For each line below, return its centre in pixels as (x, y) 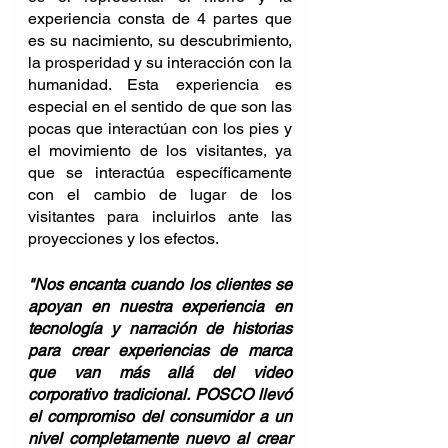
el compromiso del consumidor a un (160, 416)
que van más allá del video (160, 372)
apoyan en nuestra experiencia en (160, 306)
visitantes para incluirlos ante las (160, 216)
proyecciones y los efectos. (123, 238)
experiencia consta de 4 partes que (160, 18)
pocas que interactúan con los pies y (160, 128)
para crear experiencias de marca (160, 350)
